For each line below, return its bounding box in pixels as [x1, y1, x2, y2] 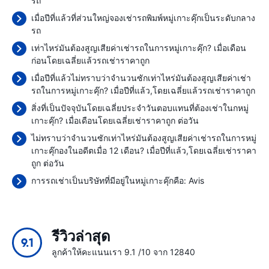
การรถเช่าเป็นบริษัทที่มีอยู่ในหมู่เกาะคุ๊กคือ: [31, 175, 189, 186]
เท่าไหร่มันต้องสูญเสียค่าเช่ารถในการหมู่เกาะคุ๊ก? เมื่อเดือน [31, 43, 246, 53]
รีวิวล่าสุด [52, 228, 110, 246]
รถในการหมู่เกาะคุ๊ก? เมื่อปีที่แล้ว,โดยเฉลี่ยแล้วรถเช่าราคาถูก [31, 85, 255, 95]
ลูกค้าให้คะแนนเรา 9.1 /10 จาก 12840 [52, 247, 195, 257]
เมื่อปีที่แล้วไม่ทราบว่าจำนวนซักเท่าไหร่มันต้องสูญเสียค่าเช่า [31, 73, 251, 83]
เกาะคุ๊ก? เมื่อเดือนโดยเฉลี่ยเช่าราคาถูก [31, 115, 175, 125]
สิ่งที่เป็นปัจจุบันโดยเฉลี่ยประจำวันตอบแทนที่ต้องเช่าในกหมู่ [31, 103, 249, 113]
